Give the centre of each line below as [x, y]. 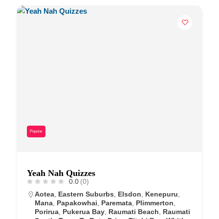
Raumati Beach [134, 211]
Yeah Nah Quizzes [61, 173]
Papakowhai [77, 203]
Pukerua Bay [84, 211]
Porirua [47, 211]
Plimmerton [155, 203]
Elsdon [130, 194]
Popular [36, 131]
